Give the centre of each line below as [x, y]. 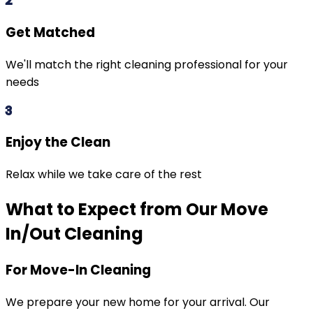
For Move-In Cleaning [78, 270]
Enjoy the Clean [58, 143]
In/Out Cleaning [74, 233]
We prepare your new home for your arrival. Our [138, 302]
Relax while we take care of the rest [104, 174]
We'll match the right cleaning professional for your [147, 64]
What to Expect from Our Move [137, 209]
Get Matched [50, 32]
